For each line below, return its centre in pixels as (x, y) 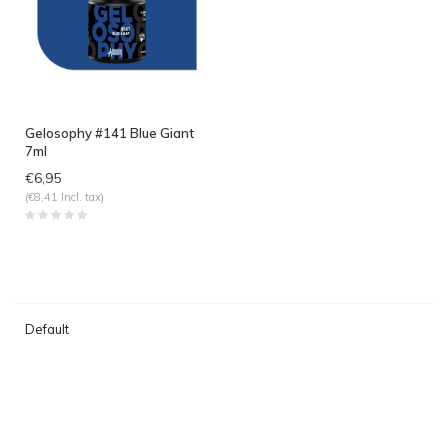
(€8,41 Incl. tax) (64, 196)
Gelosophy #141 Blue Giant (109, 132)
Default (47, 328)
